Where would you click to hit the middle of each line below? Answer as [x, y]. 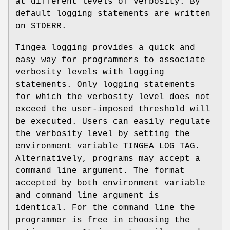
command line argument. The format [100, 171]
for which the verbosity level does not [113, 97]
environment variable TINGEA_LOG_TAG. [108, 146]
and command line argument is [87, 195]
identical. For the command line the [105, 208]
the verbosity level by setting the [103, 134]
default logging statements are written [113, 14]
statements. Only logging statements [105, 84]
